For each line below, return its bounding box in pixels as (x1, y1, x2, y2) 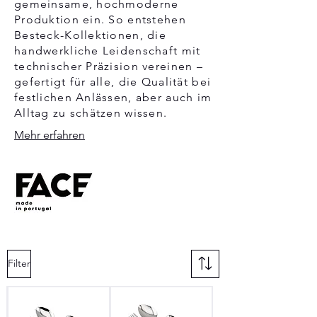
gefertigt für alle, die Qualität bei (14, 74, 212, 88)
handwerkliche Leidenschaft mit (14, 43, 201, 57)
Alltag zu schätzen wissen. (14, 105, 171, 120)
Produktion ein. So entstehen (14, 12, 186, 26)
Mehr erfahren (14, 127, 85, 142)
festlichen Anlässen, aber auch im (14, 90, 212, 104)
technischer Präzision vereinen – (14, 59, 203, 73)
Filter (8, 257, 30, 270)
